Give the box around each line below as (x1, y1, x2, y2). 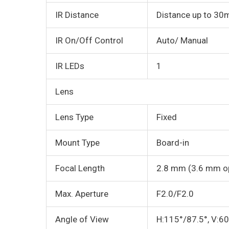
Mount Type (55, 138, 100, 148)
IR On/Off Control (55, 35, 123, 46)
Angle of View (55, 214, 109, 225)
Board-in (156, 138, 189, 148)
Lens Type (55, 112, 94, 123)
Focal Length (55, 163, 105, 174)
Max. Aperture (55, 189, 108, 199)
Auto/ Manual (156, 35, 208, 46)
